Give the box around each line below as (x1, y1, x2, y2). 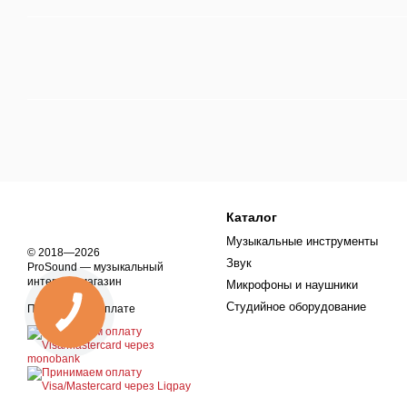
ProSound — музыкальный (27, 261, 164, 274)
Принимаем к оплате (27, 303, 135, 316)
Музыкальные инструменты (226, 234, 378, 249)
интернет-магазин (27, 275, 122, 289)
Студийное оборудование (226, 300, 366, 314)
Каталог (226, 210, 277, 225)
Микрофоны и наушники (226, 278, 358, 293)
